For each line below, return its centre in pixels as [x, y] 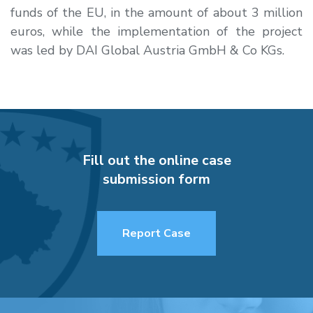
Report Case [156, 233]
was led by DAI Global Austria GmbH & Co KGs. [147, 50]
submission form [156, 179]
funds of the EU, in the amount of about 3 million [156, 12]
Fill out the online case [156, 160]
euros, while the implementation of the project [156, 31]
